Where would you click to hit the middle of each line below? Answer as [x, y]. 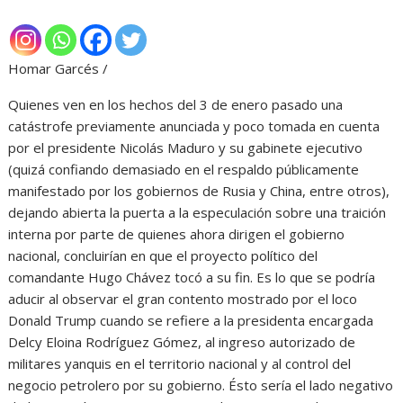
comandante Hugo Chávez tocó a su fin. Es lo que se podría [192, 278]
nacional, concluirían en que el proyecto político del [163, 256]
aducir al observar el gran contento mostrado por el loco [183, 299]
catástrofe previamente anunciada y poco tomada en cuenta [194, 126]
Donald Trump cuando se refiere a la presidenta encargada [191, 321]
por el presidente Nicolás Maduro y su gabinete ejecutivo [186, 148]
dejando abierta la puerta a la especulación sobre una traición [197, 213]
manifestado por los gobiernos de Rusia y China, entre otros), [199, 191]
